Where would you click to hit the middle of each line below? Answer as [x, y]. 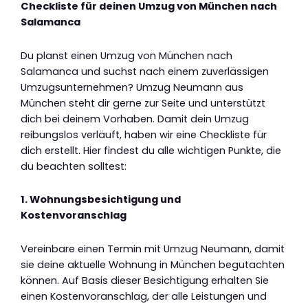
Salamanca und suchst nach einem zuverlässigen [145, 71]
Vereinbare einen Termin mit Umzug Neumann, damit [153, 249]
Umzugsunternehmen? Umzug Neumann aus [132, 87]
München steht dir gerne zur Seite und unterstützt [143, 103]
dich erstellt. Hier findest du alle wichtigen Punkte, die [151, 150]
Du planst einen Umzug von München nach [126, 55]
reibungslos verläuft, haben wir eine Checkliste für [144, 134]
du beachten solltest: [74, 166]
